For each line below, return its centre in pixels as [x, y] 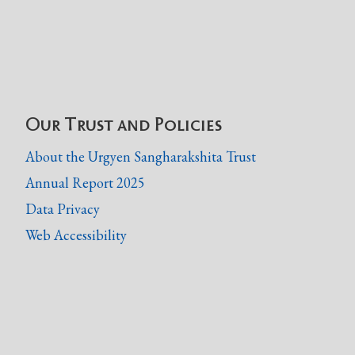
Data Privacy [63, 208]
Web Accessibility [76, 235]
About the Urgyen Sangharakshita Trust [141, 156]
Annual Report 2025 [85, 182]
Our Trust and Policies [124, 122]
